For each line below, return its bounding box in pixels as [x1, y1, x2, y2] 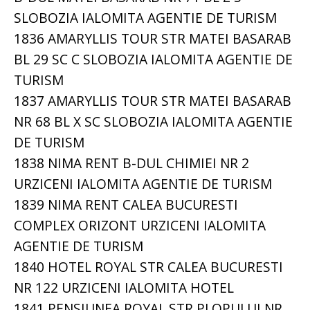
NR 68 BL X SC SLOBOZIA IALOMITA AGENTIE [14, 112, 293, 131]
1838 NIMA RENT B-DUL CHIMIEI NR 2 [14, 154, 249, 173]
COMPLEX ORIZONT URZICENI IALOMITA [14, 216, 266, 235]
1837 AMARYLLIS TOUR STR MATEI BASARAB [14, 91, 291, 111]
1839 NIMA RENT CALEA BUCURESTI [14, 195, 238, 215]
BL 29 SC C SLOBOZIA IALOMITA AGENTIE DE [14, 50, 293, 69]
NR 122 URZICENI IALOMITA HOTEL [14, 278, 234, 298]
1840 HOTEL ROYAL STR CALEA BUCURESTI [14, 257, 283, 277]
